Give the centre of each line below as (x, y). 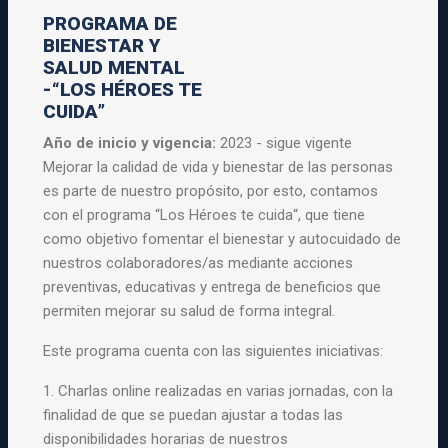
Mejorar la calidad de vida (128, 167)
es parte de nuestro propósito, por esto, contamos (211, 191)
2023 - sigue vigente (286, 143)
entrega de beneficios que (296, 287)
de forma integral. (275, 311)
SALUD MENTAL (114, 67)
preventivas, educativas (122, 287)
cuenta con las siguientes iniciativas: (262, 351)
